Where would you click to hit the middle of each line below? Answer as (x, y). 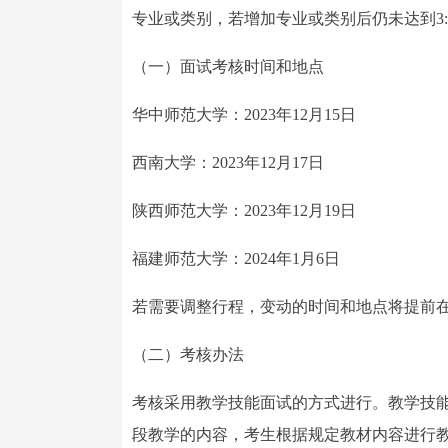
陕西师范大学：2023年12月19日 (244, 210)
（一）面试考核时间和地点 (228, 66)
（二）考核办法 (188, 354)
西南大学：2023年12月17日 (228, 162)
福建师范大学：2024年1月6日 (236, 258)
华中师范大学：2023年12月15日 (244, 114)
